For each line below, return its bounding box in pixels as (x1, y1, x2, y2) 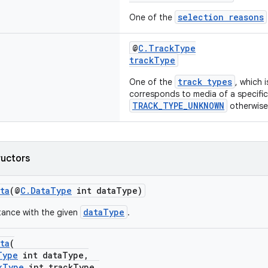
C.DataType (20, 185, 72, 196)
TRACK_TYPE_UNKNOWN (132, 100, 224, 111)
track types (178, 76, 232, 87)
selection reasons (178, 11, 264, 23)
